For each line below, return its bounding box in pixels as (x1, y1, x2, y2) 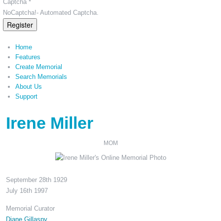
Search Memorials (15, 73, 67, 80)
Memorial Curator (6, 205, 55, 212)
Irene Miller (6, 113, 93, 132)
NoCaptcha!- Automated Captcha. (3, 9, 99, 16)
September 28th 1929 (6, 176, 67, 184)
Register (7, 20, 33, 30)
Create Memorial (15, 63, 62, 71)
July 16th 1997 (6, 187, 48, 194)
